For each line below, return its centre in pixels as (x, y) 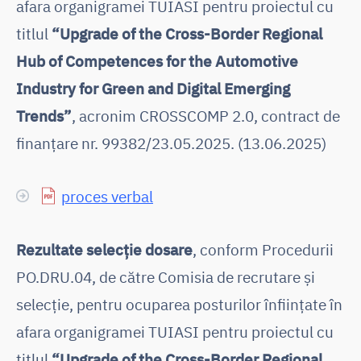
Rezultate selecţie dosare (104, 249)
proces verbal (107, 196)
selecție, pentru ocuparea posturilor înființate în (179, 304)
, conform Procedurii (263, 249)
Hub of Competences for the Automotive (157, 60)
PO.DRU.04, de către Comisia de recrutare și (166, 276)
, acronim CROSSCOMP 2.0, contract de (206, 115)
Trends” (44, 115)
